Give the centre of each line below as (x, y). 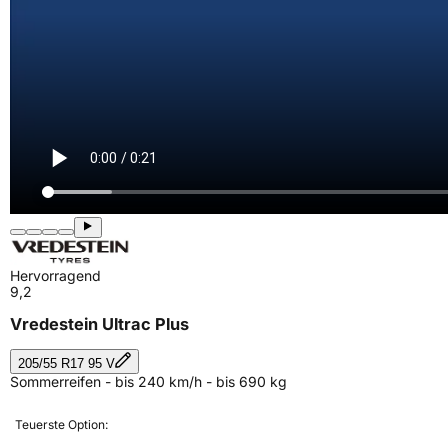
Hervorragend (55, 275)
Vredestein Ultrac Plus (99, 324)
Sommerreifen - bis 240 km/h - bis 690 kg (148, 381)
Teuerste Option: (61, 424)
